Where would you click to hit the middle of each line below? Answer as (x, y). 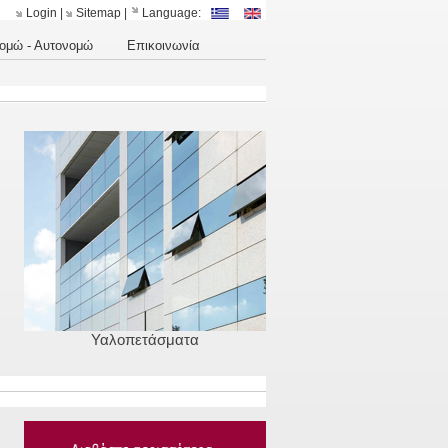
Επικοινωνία (163, 45)
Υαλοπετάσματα (145, 339)
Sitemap (99, 13)
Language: (172, 13)
